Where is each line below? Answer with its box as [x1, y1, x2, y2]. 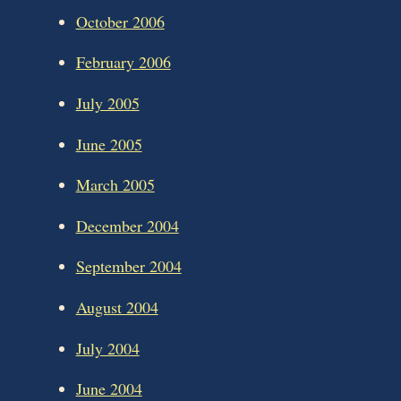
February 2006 [75, 51, 171, 73]
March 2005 [75, 174, 155, 196]
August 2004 [75, 295, 158, 318]
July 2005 [75, 92, 140, 115]
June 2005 [75, 132, 142, 155]
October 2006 [75, 10, 165, 32]
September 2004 [75, 255, 182, 277]
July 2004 [75, 337, 140, 359]
